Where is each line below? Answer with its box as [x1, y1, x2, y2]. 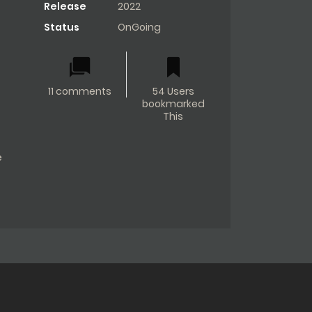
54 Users [152, 84, 194, 98]
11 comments [47, 84, 111, 98]
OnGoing [117, 19, 161, 34]
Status [43, 19, 79, 34]
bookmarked [141, 96, 205, 111]
